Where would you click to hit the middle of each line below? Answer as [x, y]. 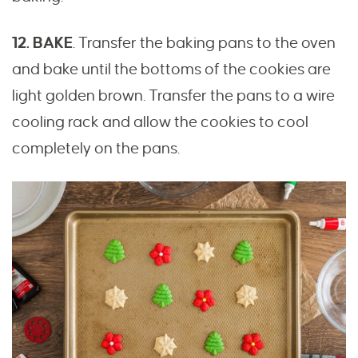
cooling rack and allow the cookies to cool [160, 122]
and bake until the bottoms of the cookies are [171, 70]
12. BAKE [42, 43]
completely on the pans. [96, 149]
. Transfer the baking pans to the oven [204, 43]
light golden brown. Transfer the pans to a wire [173, 96]
